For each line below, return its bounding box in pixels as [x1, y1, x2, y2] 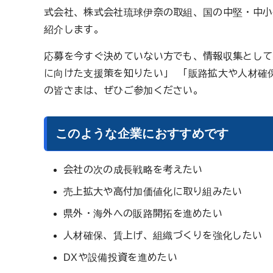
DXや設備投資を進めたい [63, 252, 177, 262]
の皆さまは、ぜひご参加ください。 [44, 85, 204, 95]
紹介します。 [44, 24, 104, 34]
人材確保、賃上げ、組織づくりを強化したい [63, 230, 263, 240]
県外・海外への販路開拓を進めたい [63, 208, 223, 218]
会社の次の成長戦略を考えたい [63, 164, 203, 174]
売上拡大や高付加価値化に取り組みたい [63, 186, 243, 196]
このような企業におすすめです [55, 126, 229, 140]
